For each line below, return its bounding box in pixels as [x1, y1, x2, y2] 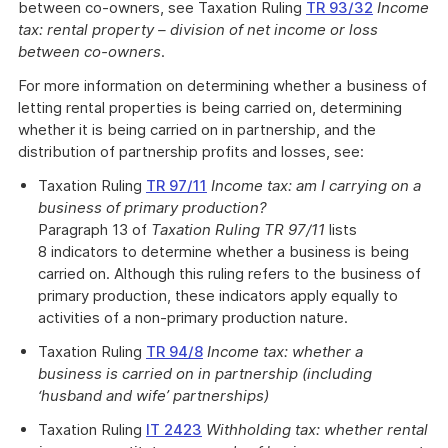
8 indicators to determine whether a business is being [38, 242, 409, 261]
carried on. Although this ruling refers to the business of [38, 264, 421, 283]
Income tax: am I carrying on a [211, 176, 421, 195]
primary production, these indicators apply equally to [38, 286, 398, 305]
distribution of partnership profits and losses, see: [18, 142, 364, 161]
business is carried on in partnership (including [38, 364, 372, 383]
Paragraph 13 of [38, 220, 151, 239]
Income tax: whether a [207, 342, 363, 361]
